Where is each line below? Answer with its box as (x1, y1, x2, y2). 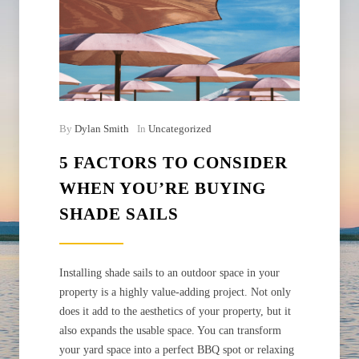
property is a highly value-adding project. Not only (59, 286, 291, 299)
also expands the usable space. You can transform (59, 325, 281, 337)
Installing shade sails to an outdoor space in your (59, 267, 280, 280)
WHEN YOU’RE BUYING (59, 179, 266, 199)
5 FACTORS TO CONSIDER (59, 153, 288, 173)
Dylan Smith (75, 123, 129, 135)
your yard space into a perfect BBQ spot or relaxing (59, 344, 294, 357)
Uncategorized (148, 123, 212, 135)
